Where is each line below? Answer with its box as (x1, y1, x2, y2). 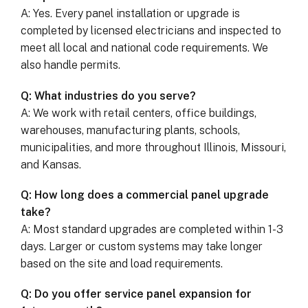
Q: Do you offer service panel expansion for (21, 287, 252, 300)
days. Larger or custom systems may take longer (21, 239, 263, 253)
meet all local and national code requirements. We (21, 41, 268, 55)
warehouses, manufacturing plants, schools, (21, 123, 240, 137)
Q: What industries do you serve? (21, 89, 196, 102)
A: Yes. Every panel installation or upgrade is (21, 7, 240, 21)
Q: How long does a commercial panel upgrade (21, 188, 269, 201)
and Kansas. (21, 157, 81, 171)
